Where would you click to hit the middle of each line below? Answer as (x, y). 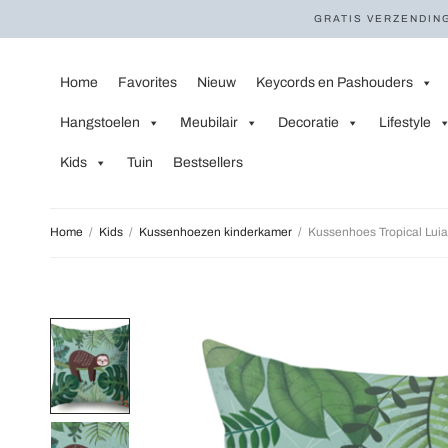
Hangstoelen (100, 122)
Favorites (147, 82)
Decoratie (308, 122)
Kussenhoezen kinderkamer (215, 232)
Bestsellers (208, 162)
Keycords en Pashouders (334, 82)
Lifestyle (405, 122)
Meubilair (209, 122)
